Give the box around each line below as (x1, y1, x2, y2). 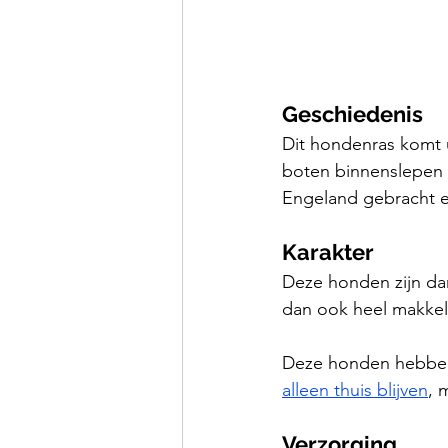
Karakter (282, 239, 374, 266)
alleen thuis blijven (282, 379, 428, 402)
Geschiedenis (282, 101, 423, 128)
